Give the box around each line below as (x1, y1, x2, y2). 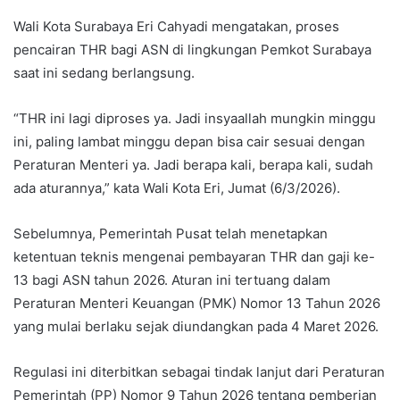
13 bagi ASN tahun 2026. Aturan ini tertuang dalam (13, 271, 330, 288)
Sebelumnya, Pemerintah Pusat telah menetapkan (13, 224, 328, 242)
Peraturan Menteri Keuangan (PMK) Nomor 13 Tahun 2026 (13, 294, 380, 312)
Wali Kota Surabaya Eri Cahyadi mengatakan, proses (13, 17, 339, 35)
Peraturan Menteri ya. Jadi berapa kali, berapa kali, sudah (13, 155, 373, 173)
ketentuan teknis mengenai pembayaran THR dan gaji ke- (13, 247, 375, 265)
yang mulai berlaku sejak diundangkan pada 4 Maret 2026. (13, 317, 379, 335)
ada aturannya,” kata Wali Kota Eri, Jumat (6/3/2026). (13, 179, 340, 196)
